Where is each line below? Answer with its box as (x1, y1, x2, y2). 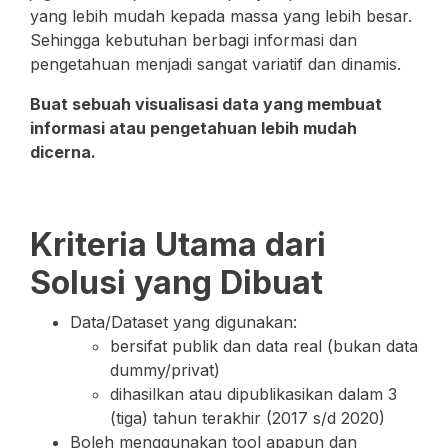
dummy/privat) (110, 360, 225, 380)
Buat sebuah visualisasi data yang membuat (30, 94, 382, 114)
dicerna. (30, 142, 96, 162)
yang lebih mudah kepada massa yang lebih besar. (30, 6, 412, 26)
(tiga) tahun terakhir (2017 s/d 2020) (110, 408, 385, 428)
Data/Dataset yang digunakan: (70, 312, 297, 332)
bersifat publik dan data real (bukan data (110, 336, 418, 356)
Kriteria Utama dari (30, 225, 326, 264)
